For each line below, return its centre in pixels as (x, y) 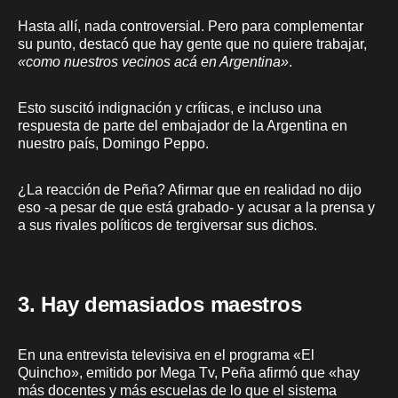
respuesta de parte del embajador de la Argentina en (183, 125)
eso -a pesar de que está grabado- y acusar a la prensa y (196, 207)
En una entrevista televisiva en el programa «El (166, 354)
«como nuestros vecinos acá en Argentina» (153, 61)
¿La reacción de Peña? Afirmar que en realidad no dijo (190, 189)
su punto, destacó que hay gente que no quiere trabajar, (192, 44)
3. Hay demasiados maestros (160, 304)
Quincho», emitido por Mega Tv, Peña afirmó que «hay (189, 372)
